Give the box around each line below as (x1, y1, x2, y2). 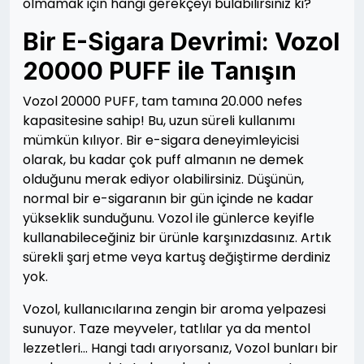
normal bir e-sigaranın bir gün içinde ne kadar (23, 189, 314, 208)
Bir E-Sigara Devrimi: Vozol (23, 27, 340, 56)
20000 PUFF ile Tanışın (23, 56, 297, 85)
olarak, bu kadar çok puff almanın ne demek (23, 150, 304, 169)
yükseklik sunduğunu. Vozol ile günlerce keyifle (23, 209, 314, 227)
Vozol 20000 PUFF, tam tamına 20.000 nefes (23, 92, 302, 110)
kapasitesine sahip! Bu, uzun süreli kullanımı (23, 111, 295, 130)
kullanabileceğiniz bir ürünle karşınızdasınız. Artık (23, 228, 331, 247)
